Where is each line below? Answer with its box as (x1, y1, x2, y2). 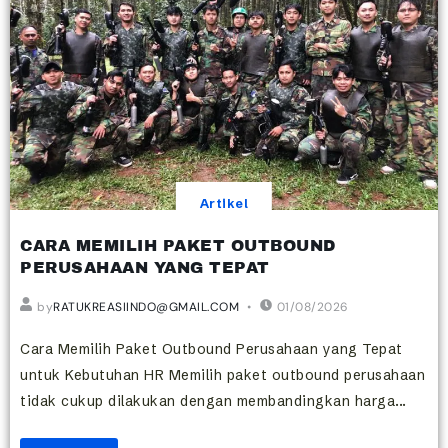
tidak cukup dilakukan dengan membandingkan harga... (20, 391, 407, 410)
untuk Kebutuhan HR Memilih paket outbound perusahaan (20, 365, 425, 384)
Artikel (199, 195, 249, 211)
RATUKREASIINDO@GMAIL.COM (53, 298, 239, 315)
